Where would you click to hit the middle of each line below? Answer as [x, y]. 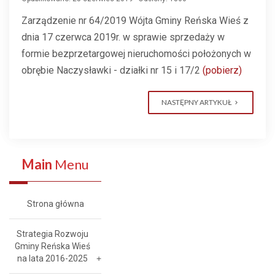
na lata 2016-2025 [52, 258]
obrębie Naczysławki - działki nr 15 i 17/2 [112, 70]
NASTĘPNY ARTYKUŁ [196, 102]
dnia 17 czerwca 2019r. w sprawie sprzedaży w [123, 37]
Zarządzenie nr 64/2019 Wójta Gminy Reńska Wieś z [135, 21]
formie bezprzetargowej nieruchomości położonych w [136, 54]
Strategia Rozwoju [52, 234]
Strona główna [55, 204]
